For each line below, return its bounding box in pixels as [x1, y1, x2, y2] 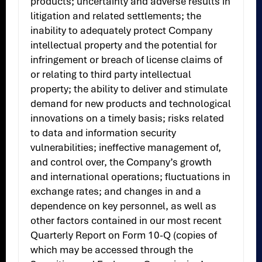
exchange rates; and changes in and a [30, 185, 202, 198]
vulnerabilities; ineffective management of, [30, 141, 222, 154]
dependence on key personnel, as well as [30, 199, 217, 213]
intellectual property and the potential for [30, 39, 218, 52]
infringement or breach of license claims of [30, 53, 223, 67]
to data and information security [30, 126, 177, 140]
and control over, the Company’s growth [30, 156, 212, 169]
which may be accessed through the [30, 243, 194, 257]
